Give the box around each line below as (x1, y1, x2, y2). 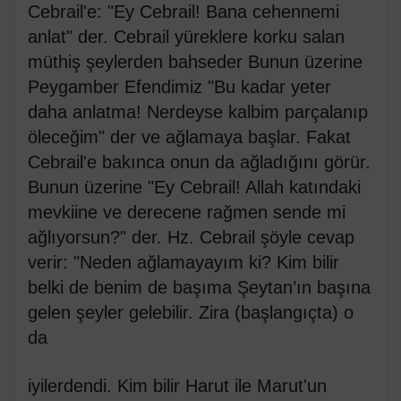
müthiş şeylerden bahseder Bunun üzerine (28, 52, 363, 73)
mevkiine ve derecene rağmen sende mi (28, 202, 346, 223)
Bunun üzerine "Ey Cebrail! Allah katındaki (28, 177, 361, 198)
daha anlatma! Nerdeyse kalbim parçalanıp (28, 102, 368, 123)
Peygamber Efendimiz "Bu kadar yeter (28, 77, 331, 98)
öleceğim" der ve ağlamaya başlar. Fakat (28, 127, 351, 148)
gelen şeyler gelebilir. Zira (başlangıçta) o (28, 303, 354, 323)
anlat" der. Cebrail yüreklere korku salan (28, 27, 345, 47)
